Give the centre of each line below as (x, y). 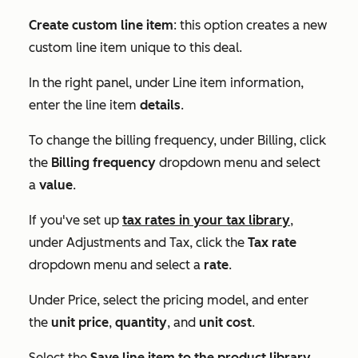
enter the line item (84, 105)
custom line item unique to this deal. (135, 48)
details (160, 105)
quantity (141, 322)
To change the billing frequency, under (143, 140)
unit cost (225, 322)
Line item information (237, 83)
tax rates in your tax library (206, 220)
